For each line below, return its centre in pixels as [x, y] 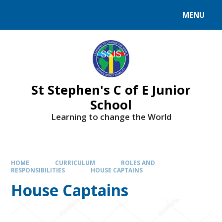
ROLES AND [138, 163]
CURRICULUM [75, 163]
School [111, 104]
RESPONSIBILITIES [38, 170]
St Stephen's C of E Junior [111, 89]
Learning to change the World [111, 116]
